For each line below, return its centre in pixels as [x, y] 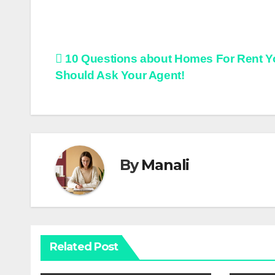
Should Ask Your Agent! [120, 75]
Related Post [84, 246]
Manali [165, 165]
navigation [104, 88]
